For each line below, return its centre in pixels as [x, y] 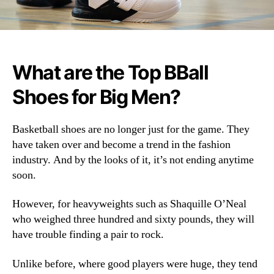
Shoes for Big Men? [97, 97]
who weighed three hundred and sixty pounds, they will [133, 220]
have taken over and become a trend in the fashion [121, 144]
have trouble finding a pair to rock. [88, 235]
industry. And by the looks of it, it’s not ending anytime [133, 160]
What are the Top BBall [110, 72]
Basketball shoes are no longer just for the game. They [131, 129]
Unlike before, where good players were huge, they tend [135, 264]
